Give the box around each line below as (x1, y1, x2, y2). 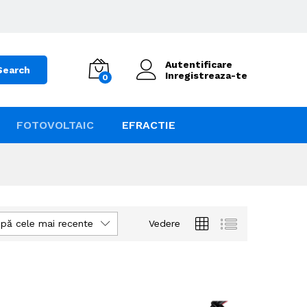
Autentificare (165, 58, 232, 70)
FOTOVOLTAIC (16, 118, 94, 132)
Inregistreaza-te (165, 69, 247, 81)
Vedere (149, 218, 180, 230)
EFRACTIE (122, 118, 175, 132)
